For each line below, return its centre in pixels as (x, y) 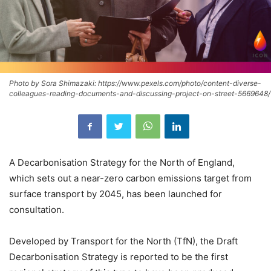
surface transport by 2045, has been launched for (116, 194)
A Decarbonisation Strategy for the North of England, (122, 163)
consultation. (37, 210)
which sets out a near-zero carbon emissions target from (130, 178)
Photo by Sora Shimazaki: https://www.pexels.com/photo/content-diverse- (135, 83)
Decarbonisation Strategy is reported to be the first (119, 257)
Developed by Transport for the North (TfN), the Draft (123, 241)
